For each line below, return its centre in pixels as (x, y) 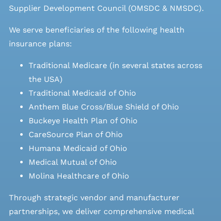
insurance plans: (40, 43)
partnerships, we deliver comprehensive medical (101, 211)
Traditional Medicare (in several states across (115, 65)
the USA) (45, 79)
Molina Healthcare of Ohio (79, 176)
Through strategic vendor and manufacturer (94, 197)
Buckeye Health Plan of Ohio (83, 120)
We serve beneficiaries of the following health (96, 30)
